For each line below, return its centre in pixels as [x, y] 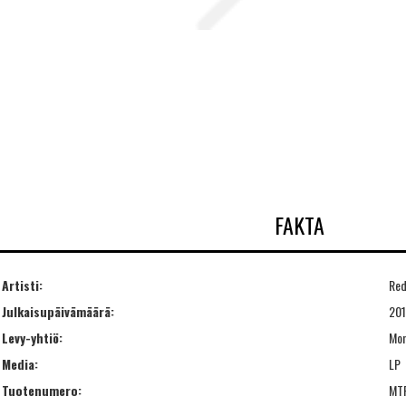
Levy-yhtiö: [32, 337]
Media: [20, 363]
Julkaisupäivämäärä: [58, 311]
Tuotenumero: [42, 390]
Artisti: [22, 285]
